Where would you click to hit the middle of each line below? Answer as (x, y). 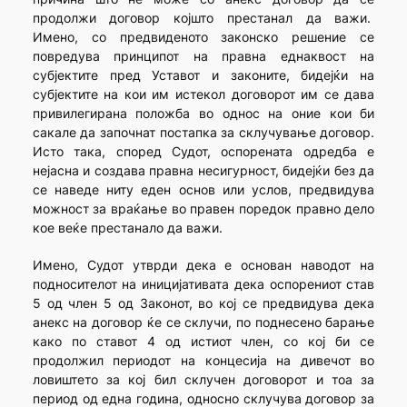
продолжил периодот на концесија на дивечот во (203, 361)
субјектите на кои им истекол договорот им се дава (203, 94)
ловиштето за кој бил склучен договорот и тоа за (203, 380)
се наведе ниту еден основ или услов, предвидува (203, 190)
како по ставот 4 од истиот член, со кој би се (203, 342)
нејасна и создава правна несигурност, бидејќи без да (203, 171)
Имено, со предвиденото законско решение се (203, 37)
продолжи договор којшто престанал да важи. (203, 18)
